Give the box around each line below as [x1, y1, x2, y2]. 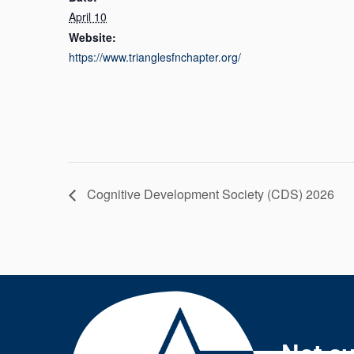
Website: [69, 28, 116, 45]
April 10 [69, 8, 107, 24]
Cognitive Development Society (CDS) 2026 [84, 185, 334, 204]
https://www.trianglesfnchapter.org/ [69, 48, 241, 65]
